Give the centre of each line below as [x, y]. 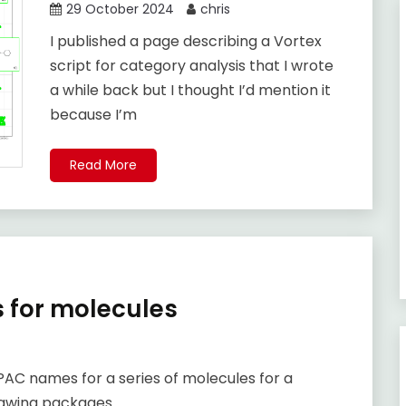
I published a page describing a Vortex [185, 42]
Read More [103, 165]
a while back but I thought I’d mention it [190, 91]
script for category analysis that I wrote [191, 66]
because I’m [93, 115]
